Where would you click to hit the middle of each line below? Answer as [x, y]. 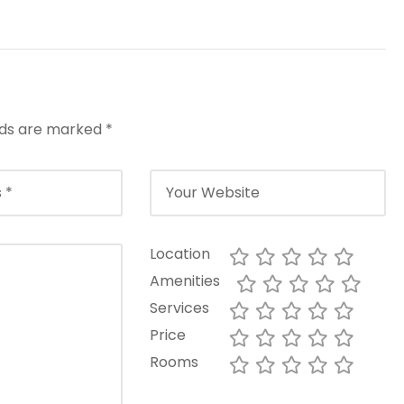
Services [179, 308]
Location [179, 253]
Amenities [184, 280]
